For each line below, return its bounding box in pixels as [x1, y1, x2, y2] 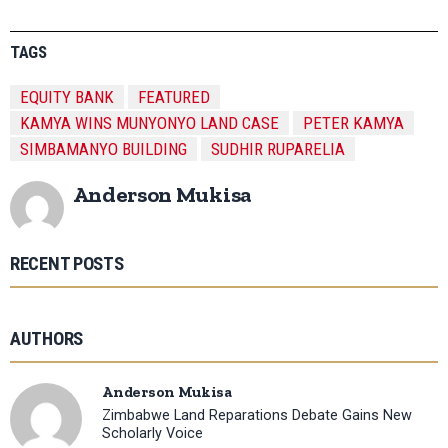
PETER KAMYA [303, 113, 404, 134]
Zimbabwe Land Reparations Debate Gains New [102, 406, 413, 424]
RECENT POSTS [10, 253, 124, 276]
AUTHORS [10, 328, 83, 351]
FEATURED [138, 87, 210, 108]
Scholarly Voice [102, 424, 204, 442]
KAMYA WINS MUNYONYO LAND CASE [20, 113, 279, 134]
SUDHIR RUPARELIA [211, 139, 345, 160]
